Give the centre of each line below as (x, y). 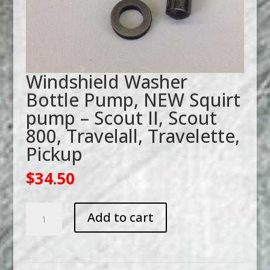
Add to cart (120, 217)
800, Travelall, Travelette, (133, 136)
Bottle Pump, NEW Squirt (133, 99)
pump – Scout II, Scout (121, 118)
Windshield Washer (106, 81)
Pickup (54, 154)
